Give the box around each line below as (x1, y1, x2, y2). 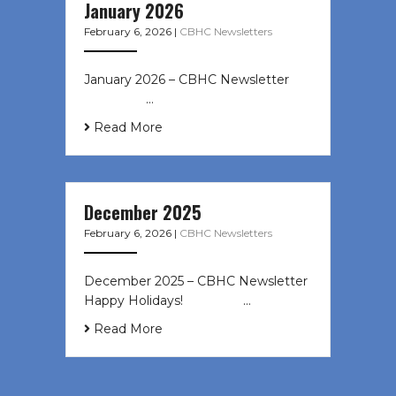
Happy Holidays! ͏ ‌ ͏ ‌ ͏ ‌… (84, 293, 251, 309)
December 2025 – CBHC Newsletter (84, 273, 308, 290)
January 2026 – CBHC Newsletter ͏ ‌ (84, 72, 303, 88)
